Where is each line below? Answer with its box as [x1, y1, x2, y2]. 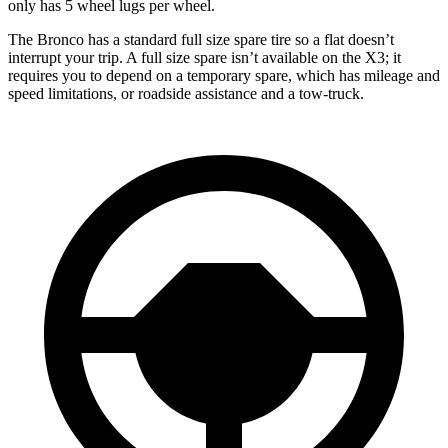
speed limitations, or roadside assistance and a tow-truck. [8, 84, 364, 102]
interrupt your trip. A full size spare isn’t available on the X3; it [8, 48, 401, 66]
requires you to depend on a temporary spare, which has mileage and [8, 66, 440, 84]
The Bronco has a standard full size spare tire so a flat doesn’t [8, 30, 394, 48]
